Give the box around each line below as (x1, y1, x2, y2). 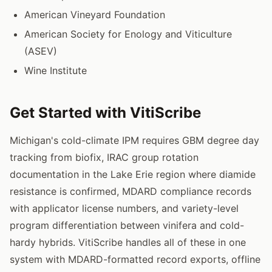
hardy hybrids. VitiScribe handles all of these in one (10, 236, 246, 248)
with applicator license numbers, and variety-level (10, 202, 239, 214)
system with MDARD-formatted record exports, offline (10, 253, 260, 265)
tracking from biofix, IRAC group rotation (10, 151, 199, 163)
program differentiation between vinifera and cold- (10, 219, 244, 231)
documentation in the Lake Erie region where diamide (10, 168, 256, 180)
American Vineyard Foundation (24, 8, 165, 21)
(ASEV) (24, 44, 57, 57)
